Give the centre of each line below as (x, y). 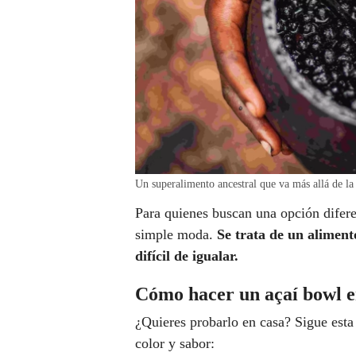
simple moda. (174, 235)
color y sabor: (175, 344)
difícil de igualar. (187, 256)
